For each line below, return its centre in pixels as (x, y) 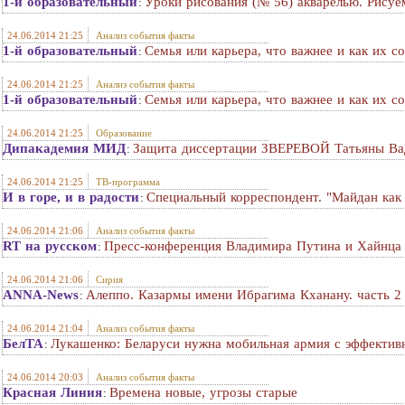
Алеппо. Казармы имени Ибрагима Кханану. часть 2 (244, 295)
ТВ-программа (128, 182)
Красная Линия (52, 392)
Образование (124, 133)
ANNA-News (41, 295)
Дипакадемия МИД (64, 148)
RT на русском (50, 246)
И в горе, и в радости (71, 197)
